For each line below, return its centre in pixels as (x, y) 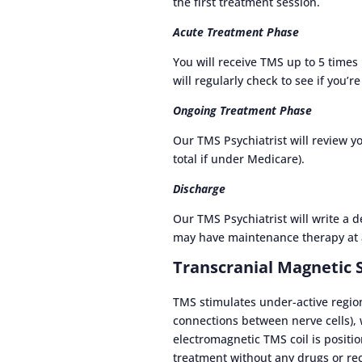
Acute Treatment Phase (236, 32)
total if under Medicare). (239, 159)
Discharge (200, 189)
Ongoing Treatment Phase (243, 111)
